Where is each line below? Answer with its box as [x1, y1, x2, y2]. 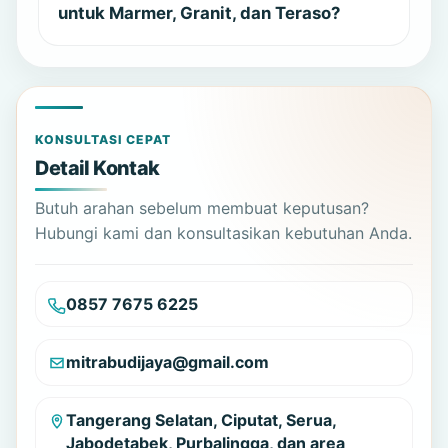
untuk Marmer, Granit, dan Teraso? [57, 3, 340, 24]
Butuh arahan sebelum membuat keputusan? [35, 198, 370, 219]
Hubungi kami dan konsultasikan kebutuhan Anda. [35, 223, 413, 244]
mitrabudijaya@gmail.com [65, 351, 269, 372]
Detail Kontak [35, 156, 160, 181]
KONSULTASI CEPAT [35, 131, 171, 147]
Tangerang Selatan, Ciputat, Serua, [65, 410, 336, 431]
